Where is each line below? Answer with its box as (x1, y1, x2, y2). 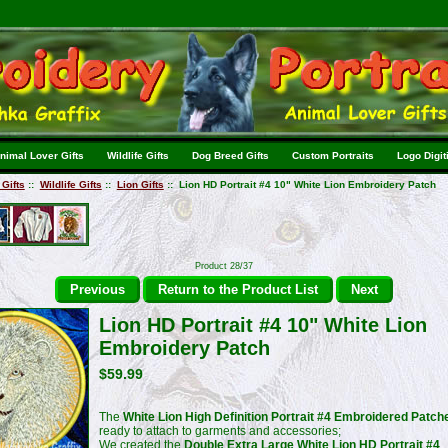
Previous (66, 281, 129, 297)
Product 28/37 (195, 261, 253, 271)
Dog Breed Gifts (191, 150, 269, 161)
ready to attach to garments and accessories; (99, 423, 341, 438)
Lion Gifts (116, 178, 164, 190)
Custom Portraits (291, 150, 374, 161)
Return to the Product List (154, 281, 322, 297)
